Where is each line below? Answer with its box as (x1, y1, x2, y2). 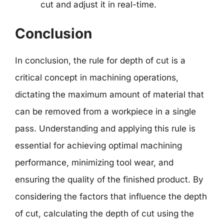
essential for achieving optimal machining (15, 140, 182, 150)
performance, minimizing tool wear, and (15, 157, 173, 167)
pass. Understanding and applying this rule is (15, 123, 195, 133)
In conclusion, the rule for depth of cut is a (15, 55, 185, 65)
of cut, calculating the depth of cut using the (15, 208, 194, 218)
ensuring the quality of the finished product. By (15, 174, 203, 184)
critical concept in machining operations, (15, 72, 178, 82)
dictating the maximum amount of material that (15, 89, 204, 99)
